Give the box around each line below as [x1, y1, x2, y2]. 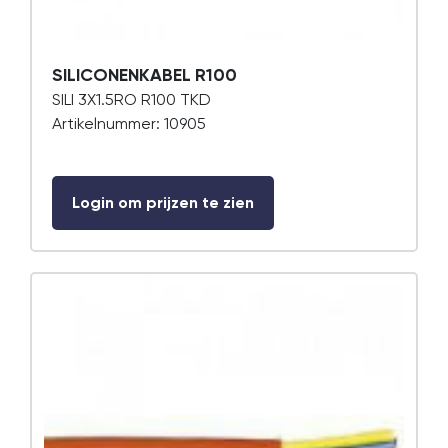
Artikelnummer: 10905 [52, 114, 206, 133]
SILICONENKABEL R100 [52, 64, 237, 86]
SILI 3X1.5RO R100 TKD [52, 90, 211, 109]
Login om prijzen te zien [72, 193, 254, 212]
